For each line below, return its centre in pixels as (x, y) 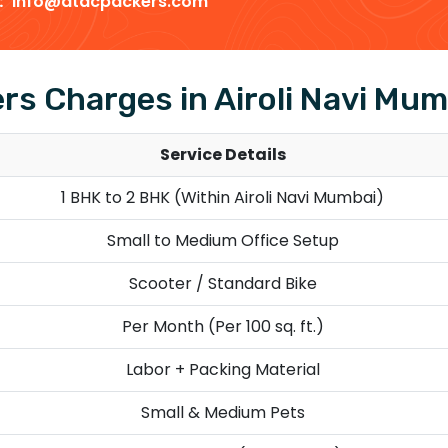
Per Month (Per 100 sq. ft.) (222, 326)
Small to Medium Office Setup (222, 240)
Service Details (222, 154)
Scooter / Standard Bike (222, 283)
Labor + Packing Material (222, 369)
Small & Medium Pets (222, 412)
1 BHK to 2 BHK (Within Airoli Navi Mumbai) (222, 197)
